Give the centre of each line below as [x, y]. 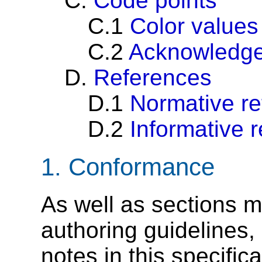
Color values [194, 26]
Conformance [142, 167]
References [153, 78]
